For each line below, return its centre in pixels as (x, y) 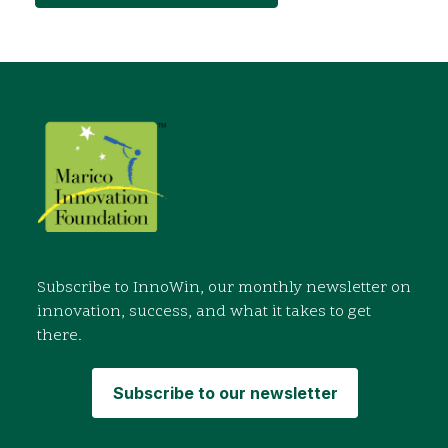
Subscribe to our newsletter (225, 392)
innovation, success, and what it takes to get (204, 312)
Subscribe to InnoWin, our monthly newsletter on (224, 288)
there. (59, 336)
